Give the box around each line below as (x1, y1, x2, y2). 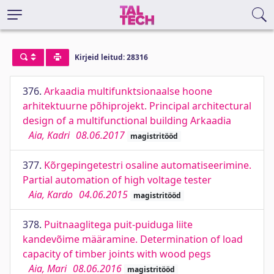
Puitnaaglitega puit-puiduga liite (44, 218, 193, 231)
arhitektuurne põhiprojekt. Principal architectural (23, 99, 251, 113)
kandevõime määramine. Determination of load (23, 232, 243, 246)
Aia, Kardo (29, 188, 73, 201)
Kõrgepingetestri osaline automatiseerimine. (44, 158, 251, 172)
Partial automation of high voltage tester (23, 173, 212, 187)
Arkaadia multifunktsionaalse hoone (44, 84, 212, 98)
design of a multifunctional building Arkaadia (23, 114, 231, 127)
